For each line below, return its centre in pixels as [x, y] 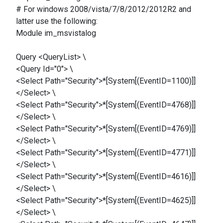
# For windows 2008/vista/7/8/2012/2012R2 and [104, 9]
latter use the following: [57, 21]
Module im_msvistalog [56, 33]
